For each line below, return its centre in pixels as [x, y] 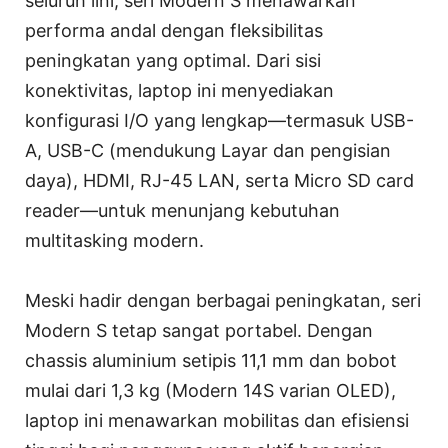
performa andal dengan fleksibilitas [174, 31]
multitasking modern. [114, 241]
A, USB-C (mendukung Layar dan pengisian [208, 151]
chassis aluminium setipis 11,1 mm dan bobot [211, 361]
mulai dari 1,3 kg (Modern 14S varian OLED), [210, 391]
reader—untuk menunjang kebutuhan [182, 211]
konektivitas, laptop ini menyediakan [179, 91]
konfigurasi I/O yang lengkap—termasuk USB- [219, 121]
